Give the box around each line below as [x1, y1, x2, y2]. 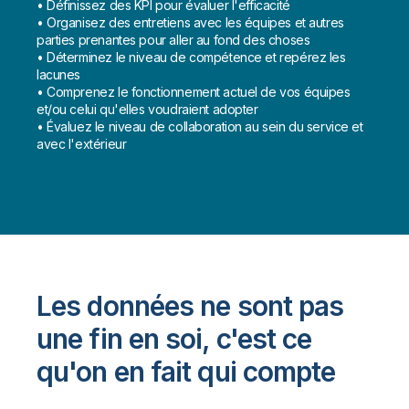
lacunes [37, 67, 81, 83]
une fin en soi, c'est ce [37, 322, 312, 356]
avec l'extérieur [37, 136, 127, 152]
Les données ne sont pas [37, 289, 344, 323]
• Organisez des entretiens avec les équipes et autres [37, 15, 344, 31]
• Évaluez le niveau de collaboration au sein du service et [37, 119, 363, 135]
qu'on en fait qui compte [37, 355, 336, 389]
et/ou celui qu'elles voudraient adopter [37, 101, 258, 118]
